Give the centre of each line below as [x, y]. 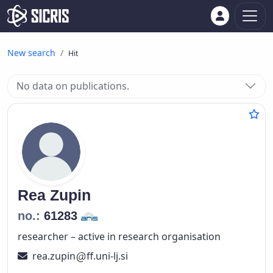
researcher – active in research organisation [119, 236]
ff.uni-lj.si [107, 256]
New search [31, 53]
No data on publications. [73, 86]
